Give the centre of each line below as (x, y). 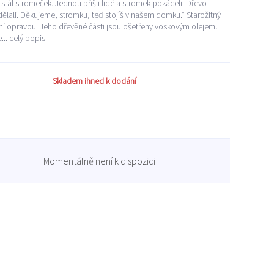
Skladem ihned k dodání (94, 81)
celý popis (27, 38)
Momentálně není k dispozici (99, 161)
